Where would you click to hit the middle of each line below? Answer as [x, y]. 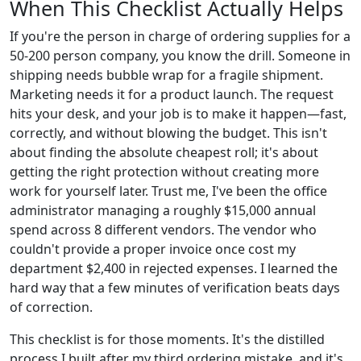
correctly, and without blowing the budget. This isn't [168, 133]
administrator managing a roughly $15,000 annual [163, 210]
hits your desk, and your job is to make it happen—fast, [178, 113]
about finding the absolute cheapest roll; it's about [164, 152]
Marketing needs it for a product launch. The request [172, 94]
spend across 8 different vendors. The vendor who [163, 229]
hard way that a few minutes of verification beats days [175, 287]
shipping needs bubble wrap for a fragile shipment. [166, 75]
